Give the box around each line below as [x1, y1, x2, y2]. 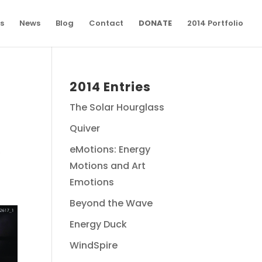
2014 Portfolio [187, 18, 243, 29]
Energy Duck [70, 218, 127, 231]
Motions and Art [70, 159, 146, 173]
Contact [89, 18, 123, 29]
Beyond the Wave [70, 196, 153, 210]
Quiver [70, 122, 101, 135]
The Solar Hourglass [70, 101, 165, 114]
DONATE [139, 18, 172, 29]
